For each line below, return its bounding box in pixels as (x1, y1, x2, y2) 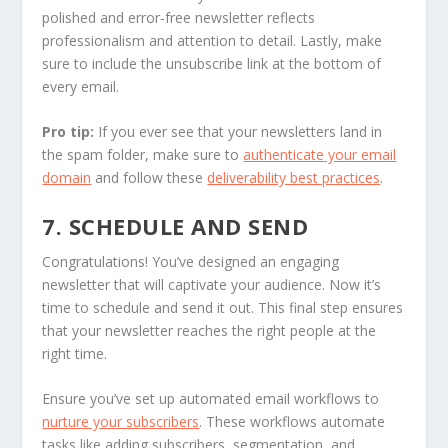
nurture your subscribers (42, 412, 200, 432)
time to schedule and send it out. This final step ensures (42, 297, 404, 317)
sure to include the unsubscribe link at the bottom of (42, 53, 382, 73)
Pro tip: (42, 122, 95, 142)
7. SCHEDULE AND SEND (42, 210, 309, 241)
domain (42, 168, 92, 188)
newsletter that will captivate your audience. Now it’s (42, 274, 382, 294)
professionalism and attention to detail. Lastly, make (42, 30, 383, 50)
